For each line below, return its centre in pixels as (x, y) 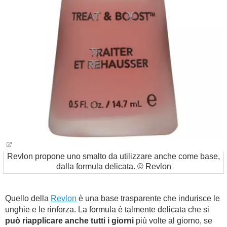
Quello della (28, 198)
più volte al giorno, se (173, 221)
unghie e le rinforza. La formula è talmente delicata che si (107, 210)
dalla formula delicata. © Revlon (113, 166)
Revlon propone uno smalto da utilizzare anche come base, (113, 156)
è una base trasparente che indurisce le (148, 198)
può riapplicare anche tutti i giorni (69, 221)
